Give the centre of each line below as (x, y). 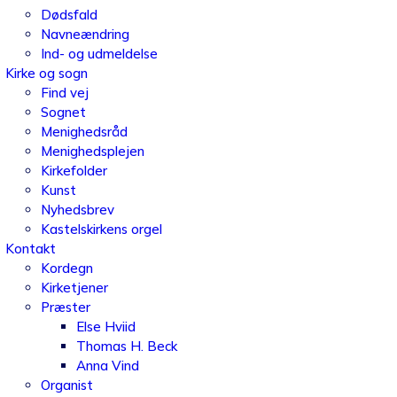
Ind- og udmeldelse (99, 54)
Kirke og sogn (46, 73)
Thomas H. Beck (126, 346)
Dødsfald (69, 15)
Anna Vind (107, 366)
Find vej (64, 93)
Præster (65, 307)
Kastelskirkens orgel (101, 229)
